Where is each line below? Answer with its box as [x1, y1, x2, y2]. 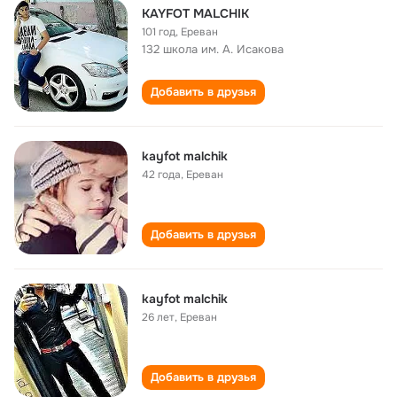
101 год [142, 25, 175, 39]
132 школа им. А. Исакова [142, 42, 284, 57]
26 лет [142, 310, 175, 324]
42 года [142, 167, 181, 182]
